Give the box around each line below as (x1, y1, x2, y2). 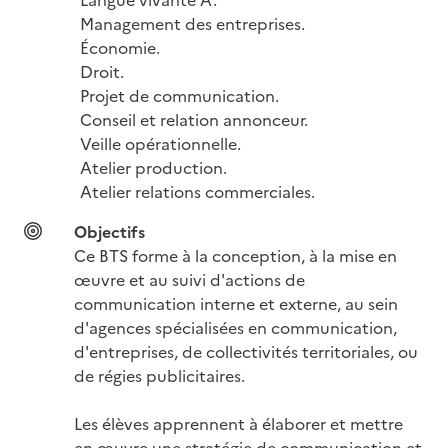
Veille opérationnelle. (80, 131, 241, 154)
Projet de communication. (80, 83, 279, 106)
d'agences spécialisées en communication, (74, 315, 397, 338)
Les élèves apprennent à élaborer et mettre (74, 411, 403, 434)
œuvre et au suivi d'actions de (74, 267, 305, 290)
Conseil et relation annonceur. (80, 107, 308, 130)
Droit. (80, 59, 124, 82)
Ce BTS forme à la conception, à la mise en (74, 243, 397, 266)
